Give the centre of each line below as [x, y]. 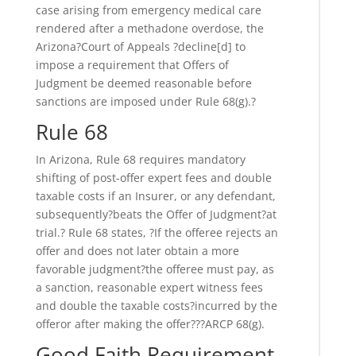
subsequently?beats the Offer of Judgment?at [156, 215]
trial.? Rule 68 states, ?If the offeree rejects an [157, 233]
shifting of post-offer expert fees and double [153, 178]
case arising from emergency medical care [148, 10]
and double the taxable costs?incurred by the [156, 306]
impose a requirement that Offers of [132, 65]
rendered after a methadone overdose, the [149, 29]
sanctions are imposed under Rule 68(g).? [145, 102]
